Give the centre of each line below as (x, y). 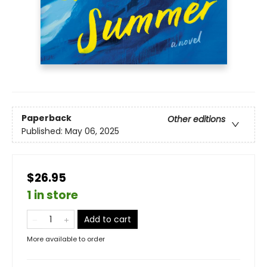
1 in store (52, 195)
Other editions (196, 119)
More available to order (66, 239)
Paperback (46, 118)
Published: (43, 131)
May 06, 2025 (92, 131)
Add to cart (108, 220)
